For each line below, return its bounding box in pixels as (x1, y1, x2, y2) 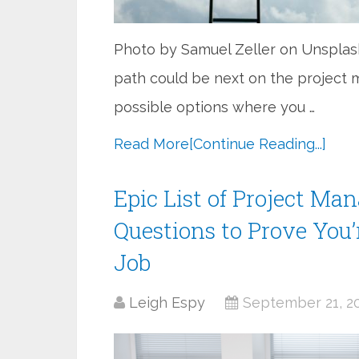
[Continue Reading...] (189, 135, 326, 152)
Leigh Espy (129, 294, 205, 311)
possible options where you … (114, 99, 315, 115)
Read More (114, 135, 189, 152)
